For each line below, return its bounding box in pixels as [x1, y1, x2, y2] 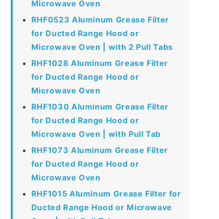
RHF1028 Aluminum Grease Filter [31, 58, 168, 68]
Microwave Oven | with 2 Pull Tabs [31, 42, 173, 52]
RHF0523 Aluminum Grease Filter [31, 14, 169, 24]
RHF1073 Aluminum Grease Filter [31, 145, 168, 155]
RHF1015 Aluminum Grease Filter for [31, 188, 181, 198]
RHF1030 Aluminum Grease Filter [31, 101, 169, 111]
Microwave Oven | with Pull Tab [31, 129, 161, 139]
